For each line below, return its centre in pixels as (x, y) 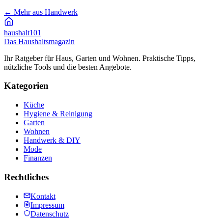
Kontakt (43, 196)
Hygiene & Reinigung (58, 114)
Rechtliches (26, 177)
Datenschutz (50, 214)
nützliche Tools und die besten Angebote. (68, 67)
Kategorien (26, 86)
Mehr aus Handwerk (46, 12)
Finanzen (38, 158)
